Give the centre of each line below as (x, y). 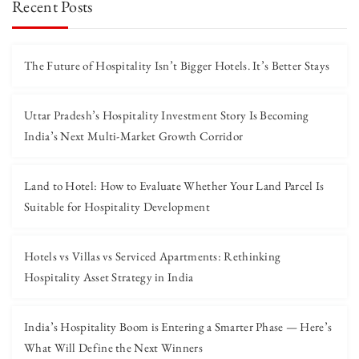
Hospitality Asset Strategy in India (109, 277)
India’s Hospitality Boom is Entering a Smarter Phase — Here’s (178, 327)
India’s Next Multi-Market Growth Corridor (134, 136)
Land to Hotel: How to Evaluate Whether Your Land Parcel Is (174, 186)
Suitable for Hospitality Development (117, 206)
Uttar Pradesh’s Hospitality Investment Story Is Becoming (167, 115)
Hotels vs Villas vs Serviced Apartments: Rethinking (153, 256)
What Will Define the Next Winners (113, 347)
